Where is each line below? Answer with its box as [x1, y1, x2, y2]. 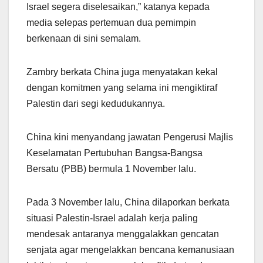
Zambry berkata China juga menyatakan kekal [26, 66, 218, 77]
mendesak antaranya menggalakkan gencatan [26, 228, 219, 239]
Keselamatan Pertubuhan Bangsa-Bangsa [26, 147, 203, 158]
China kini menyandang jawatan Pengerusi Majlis [26, 131, 233, 142]
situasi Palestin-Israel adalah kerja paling [26, 213, 198, 223]
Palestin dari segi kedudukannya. [26, 98, 165, 109]
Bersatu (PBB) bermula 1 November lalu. [26, 163, 196, 174]
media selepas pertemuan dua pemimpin [26, 17, 196, 28]
